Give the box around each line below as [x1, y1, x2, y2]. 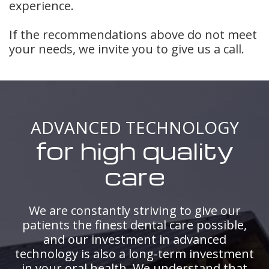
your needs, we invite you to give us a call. [9, 41, 244, 57]
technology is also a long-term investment [15, 246, 254, 262]
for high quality [35, 134, 234, 166]
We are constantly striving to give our [28, 202, 241, 219]
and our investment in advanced [43, 231, 226, 248]
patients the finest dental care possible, [22, 217, 247, 234]
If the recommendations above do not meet [9, 26, 257, 43]
